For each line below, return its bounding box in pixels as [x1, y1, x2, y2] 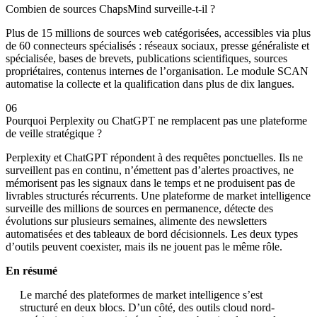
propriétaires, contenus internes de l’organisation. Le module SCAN [6, 65, 309, 78]
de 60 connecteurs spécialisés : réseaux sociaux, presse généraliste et [6, 40, 309, 52]
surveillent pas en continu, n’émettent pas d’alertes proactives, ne [6, 164, 294, 177]
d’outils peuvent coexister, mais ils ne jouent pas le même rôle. [6, 241, 282, 253]
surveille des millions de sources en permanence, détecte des [6, 202, 273, 215]
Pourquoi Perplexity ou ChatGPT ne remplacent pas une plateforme [6, 115, 307, 127]
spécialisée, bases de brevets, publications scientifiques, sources [6, 52, 287, 65]
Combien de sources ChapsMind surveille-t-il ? [6, 3, 215, 16]
